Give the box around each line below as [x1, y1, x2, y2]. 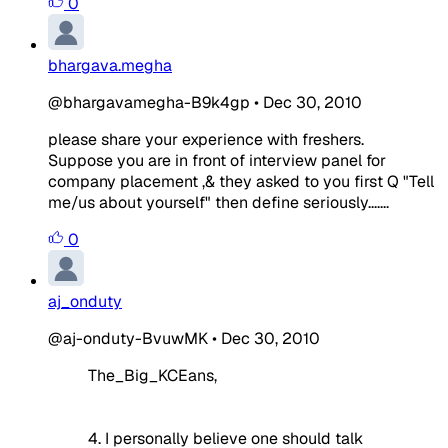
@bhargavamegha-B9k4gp [48, 91, 250, 113]
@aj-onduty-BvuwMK [48, 327, 208, 349]
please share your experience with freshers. [48, 128, 364, 150]
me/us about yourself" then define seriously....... [48, 191, 389, 213]
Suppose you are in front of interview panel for [48, 149, 386, 171]
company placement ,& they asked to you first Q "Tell [48, 170, 434, 192]
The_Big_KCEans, [88, 364, 217, 386]
